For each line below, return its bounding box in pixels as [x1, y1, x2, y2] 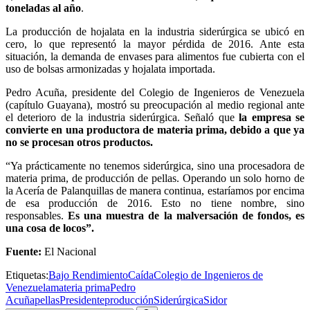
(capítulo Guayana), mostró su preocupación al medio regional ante [6, 98, 304, 111]
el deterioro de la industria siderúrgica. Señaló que [6, 111, 239, 123]
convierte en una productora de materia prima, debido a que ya [6, 123, 304, 136]
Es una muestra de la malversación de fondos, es [68, 209, 305, 221]
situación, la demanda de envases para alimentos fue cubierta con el [6, 50, 304, 62]
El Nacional [42, 245, 96, 257]
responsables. [6, 209, 69, 221]
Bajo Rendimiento [48, 268, 128, 281]
